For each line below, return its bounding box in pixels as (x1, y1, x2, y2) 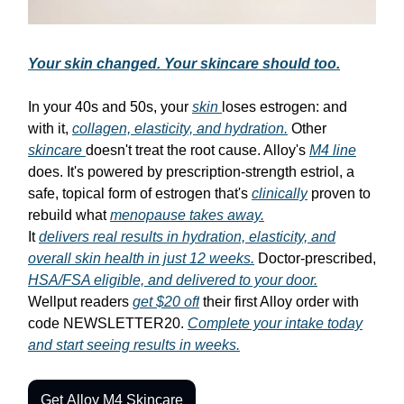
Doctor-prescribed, (254, 250, 376, 266)
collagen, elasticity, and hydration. (72, 120, 288, 136)
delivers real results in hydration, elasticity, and (39, 228, 335, 244)
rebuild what (28, 207, 110, 223)
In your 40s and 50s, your (28, 98, 192, 115)
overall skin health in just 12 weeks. (28, 250, 254, 266)
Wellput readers (28, 293, 133, 309)
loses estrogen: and (222, 98, 347, 115)
